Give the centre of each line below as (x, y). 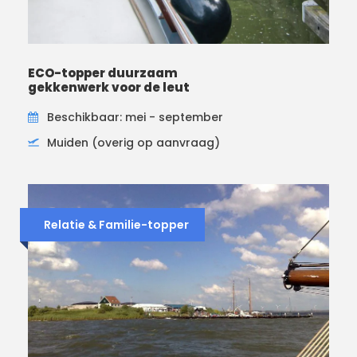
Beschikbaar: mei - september (135, 117)
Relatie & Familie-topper (116, 224)
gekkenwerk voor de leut (109, 87)
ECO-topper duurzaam (103, 73)
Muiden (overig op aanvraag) (133, 142)
